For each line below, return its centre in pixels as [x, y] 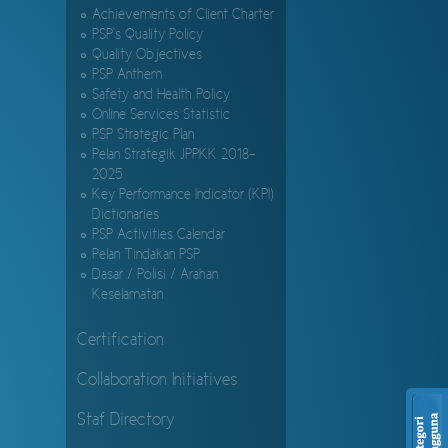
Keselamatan [127, 295]
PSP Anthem [127, 75]
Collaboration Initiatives [157, 381]
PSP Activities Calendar [158, 235]
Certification [120, 341]
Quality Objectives [147, 55]
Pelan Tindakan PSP [146, 255]
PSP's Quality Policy [147, 35]
